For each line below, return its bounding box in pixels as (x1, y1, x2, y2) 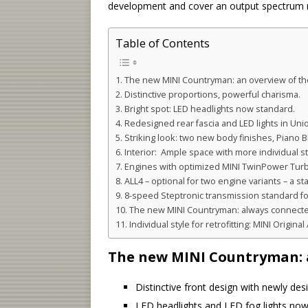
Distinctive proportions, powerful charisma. (124, 88, 300, 100)
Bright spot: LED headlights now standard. (124, 102, 295, 115)
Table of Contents (115, 35, 210, 52)
